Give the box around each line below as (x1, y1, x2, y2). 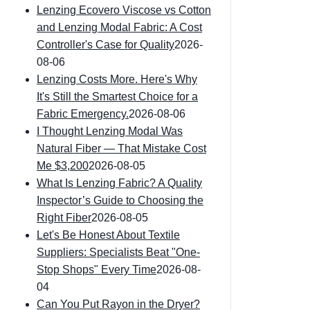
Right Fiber (37, 212, 91, 224)
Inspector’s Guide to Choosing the (37, 194, 203, 206)
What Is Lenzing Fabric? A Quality (37, 177, 202, 189)
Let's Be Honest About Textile (37, 229, 180, 241)
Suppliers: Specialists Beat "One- (37, 246, 200, 258)
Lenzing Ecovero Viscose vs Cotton (37, 4, 211, 16)
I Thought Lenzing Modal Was (37, 125, 183, 137)
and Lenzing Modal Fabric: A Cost (37, 21, 202, 33)
